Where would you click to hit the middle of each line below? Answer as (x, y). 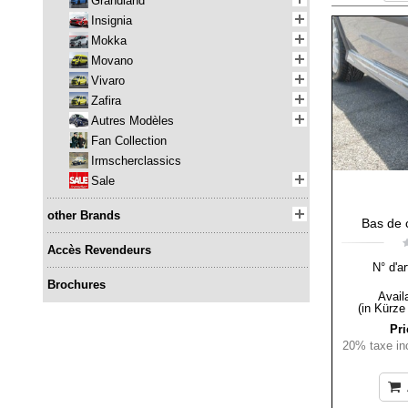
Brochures (76, 285)
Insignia (112, 21)
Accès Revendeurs (99, 250)
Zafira (106, 101)
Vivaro (108, 81)
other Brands (84, 216)
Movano (112, 61)
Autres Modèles (133, 121)
